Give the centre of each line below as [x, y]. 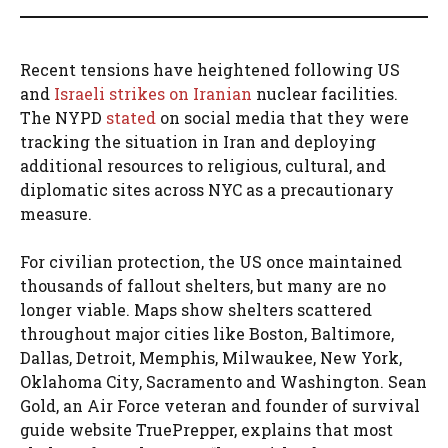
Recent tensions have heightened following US [210, 70]
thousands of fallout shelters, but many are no [203, 286]
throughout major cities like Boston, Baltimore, [207, 334]
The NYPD [63, 118]
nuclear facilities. [327, 94]
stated [131, 118]
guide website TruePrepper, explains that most [206, 430]
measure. [56, 214]
